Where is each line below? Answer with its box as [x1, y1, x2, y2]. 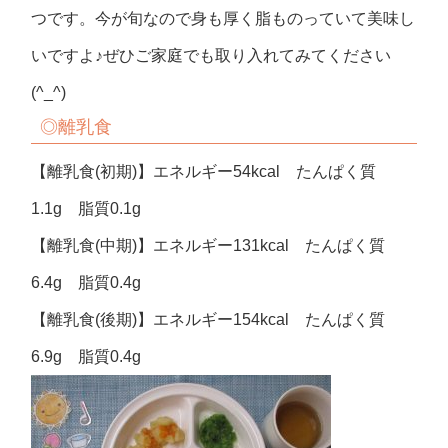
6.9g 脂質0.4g [31, 348, 142, 366]
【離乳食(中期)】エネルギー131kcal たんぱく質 [31, 237, 386, 255]
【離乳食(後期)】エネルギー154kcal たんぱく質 [31, 311, 386, 329]
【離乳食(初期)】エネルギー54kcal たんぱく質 [31, 163, 377, 181]
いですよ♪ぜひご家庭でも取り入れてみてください [31, 47, 392, 65]
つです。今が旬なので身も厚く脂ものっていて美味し [31, 10, 416, 28]
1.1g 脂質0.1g [31, 200, 142, 218]
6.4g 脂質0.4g [31, 274, 142, 292]
